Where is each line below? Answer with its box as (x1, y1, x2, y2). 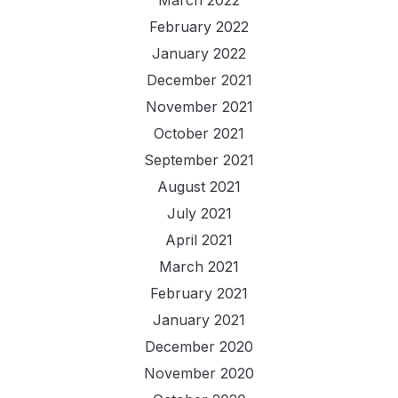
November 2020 (144, 363, 254, 382)
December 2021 (146, 70, 252, 89)
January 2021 (153, 310, 245, 329)
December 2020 (145, 337, 253, 355)
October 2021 (154, 123, 244, 142)
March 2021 (159, 257, 239, 275)
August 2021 (157, 177, 241, 195)
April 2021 (165, 230, 233, 249)
